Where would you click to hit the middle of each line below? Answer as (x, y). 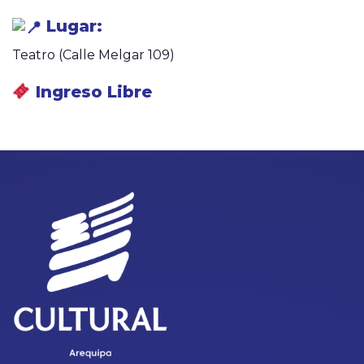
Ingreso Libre (91, 91)
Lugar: (72, 26)
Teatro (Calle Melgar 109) (93, 54)
